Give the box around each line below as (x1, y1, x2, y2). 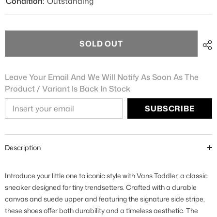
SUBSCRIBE (145, 103, 195, 114)
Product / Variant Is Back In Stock (5, 83, 130, 94)
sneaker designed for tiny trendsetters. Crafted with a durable (5, 183, 197, 192)
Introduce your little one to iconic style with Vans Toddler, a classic (5, 171, 208, 180)
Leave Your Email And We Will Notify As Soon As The (5, 72, 199, 82)
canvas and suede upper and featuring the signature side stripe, (5, 194, 205, 203)
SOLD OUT (79, 38, 123, 49)
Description (5, 143, 41, 152)
